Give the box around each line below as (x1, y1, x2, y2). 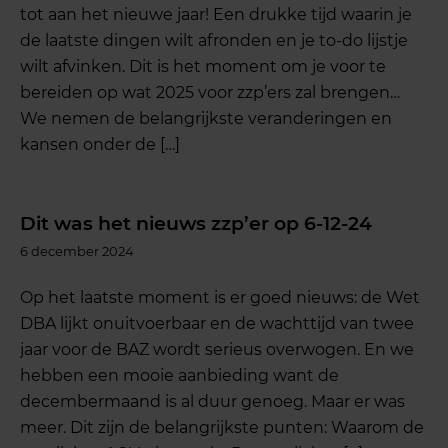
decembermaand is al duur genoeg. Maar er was (20, 392, 406, 412)
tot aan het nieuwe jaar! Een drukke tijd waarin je (20, 4, 413, 24)
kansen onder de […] (20, 134, 181, 154)
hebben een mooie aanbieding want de (20, 366, 340, 386)
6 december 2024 (20, 242, 135, 259)
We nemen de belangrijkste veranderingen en (20, 108, 393, 128)
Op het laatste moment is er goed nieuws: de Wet (20, 288, 421, 308)
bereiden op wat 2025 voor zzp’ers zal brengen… (20, 82, 401, 102)
